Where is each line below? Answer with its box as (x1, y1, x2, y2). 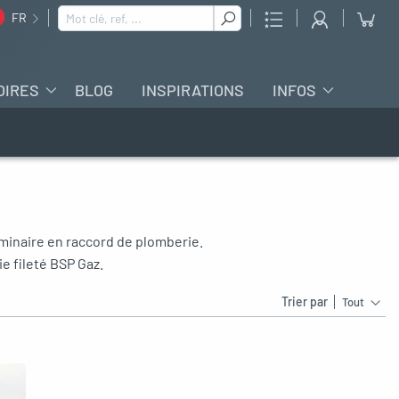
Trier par (281, 294, 328, 310)
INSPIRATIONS (142, 79, 244, 100)
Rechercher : (53, 4, 124, 20)
